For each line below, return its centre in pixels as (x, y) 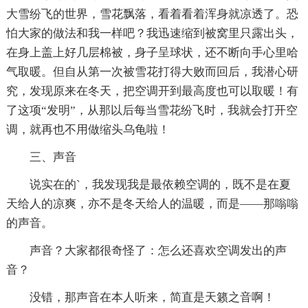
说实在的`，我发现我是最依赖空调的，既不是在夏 (148, 185)
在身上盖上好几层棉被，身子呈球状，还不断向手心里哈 (152, 53)
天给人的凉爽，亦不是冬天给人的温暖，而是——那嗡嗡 (152, 204)
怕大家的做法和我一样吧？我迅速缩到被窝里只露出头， (152, 34)
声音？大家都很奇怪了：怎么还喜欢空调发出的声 (146, 251)
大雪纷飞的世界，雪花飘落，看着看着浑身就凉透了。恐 (152, 14)
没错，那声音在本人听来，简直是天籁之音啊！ (140, 298)
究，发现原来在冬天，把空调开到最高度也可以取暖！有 (152, 91)
